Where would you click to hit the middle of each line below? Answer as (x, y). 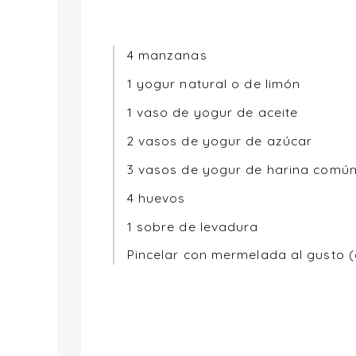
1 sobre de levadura (193, 226)
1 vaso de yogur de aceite (213, 112)
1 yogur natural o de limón (214, 84)
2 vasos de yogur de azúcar (220, 141)
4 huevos (156, 197)
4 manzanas (167, 55)
